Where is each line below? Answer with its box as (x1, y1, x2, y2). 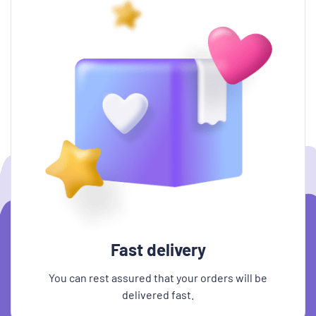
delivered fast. (122, 288, 194, 301)
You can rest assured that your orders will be (49, 271, 267, 284)
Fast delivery (110, 239, 206, 260)
